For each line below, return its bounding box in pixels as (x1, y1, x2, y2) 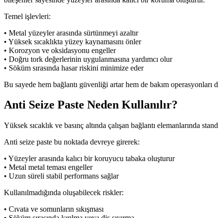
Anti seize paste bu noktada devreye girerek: (4, 138, 140, 146)
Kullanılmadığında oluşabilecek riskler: (4, 188, 124, 197)
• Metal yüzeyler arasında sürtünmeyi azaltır (4, 28, 138, 37)
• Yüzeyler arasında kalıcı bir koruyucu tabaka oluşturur (4, 154, 175, 163)
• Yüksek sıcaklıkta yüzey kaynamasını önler (4, 37, 141, 46)
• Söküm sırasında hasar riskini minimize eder (4, 63, 144, 72)
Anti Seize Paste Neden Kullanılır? (4, 98, 178, 111)
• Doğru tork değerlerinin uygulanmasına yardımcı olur (4, 54, 172, 63)
